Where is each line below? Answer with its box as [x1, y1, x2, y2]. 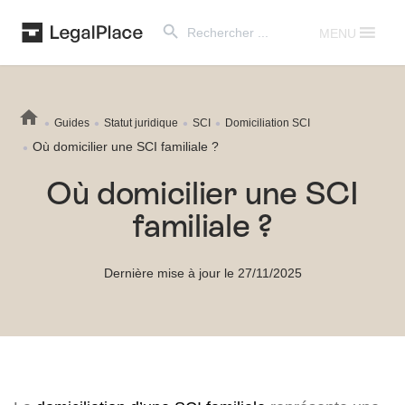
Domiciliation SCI [225, 116, 310, 129]
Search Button [154, 6, 195, 24]
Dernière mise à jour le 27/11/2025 [103, 265, 302, 280]
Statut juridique [104, 116, 178, 129]
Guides [54, 116, 89, 129]
